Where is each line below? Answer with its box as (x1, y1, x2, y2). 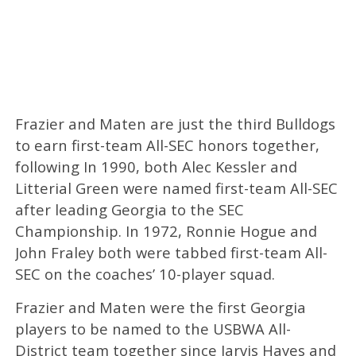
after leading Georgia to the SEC (14, 199, 244, 220)
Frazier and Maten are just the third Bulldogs (14, 114, 335, 134)
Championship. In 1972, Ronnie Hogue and (14, 221, 317, 242)
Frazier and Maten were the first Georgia (14, 297, 306, 318)
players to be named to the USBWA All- (14, 319, 291, 339)
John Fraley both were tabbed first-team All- (14, 242, 327, 263)
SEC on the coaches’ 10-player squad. (14, 264, 275, 284)
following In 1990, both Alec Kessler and (14, 157, 297, 177)
